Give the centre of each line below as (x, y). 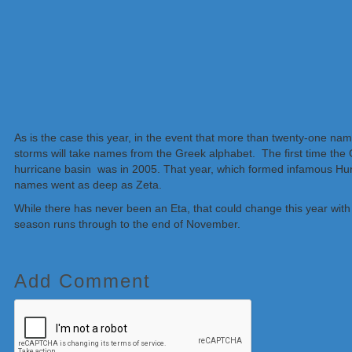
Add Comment (82, 281)
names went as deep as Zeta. (88, 185)
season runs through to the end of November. (127, 224)
